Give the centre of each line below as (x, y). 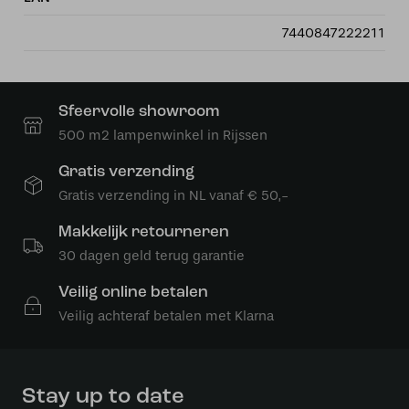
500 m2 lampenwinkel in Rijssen (163, 135)
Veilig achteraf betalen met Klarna (166, 316)
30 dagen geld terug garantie (152, 256)
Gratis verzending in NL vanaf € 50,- (173, 195)
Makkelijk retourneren (144, 232)
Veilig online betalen (133, 293)
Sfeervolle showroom (139, 112)
